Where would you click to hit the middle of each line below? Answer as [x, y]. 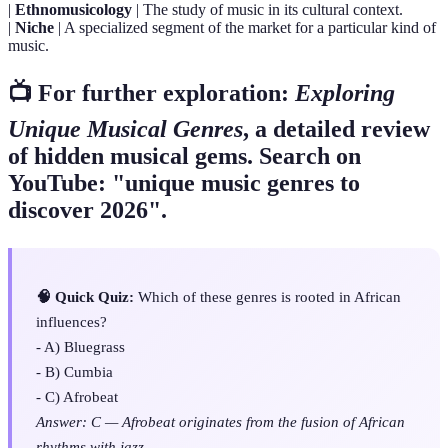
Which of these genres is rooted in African [267, 296]
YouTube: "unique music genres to [184, 183]
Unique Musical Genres [125, 129]
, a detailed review [336, 129]
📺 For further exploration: [151, 93]
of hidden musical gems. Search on [184, 156]
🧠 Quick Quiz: [85, 296]
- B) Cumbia [74, 371]
